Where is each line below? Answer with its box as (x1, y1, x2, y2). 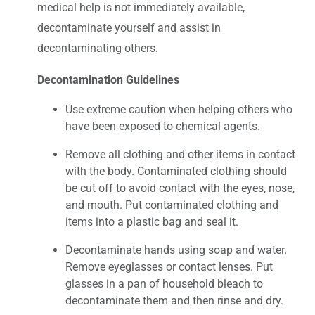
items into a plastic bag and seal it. (65, 214, 238, 229)
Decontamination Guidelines (37, 72, 179, 86)
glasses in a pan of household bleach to (65, 276, 263, 290)
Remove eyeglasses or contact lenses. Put (65, 259, 273, 274)
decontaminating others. (37, 41, 158, 55)
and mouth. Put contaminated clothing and (65, 198, 278, 212)
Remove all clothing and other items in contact (65, 147, 295, 161)
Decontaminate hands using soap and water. (65, 243, 287, 257)
